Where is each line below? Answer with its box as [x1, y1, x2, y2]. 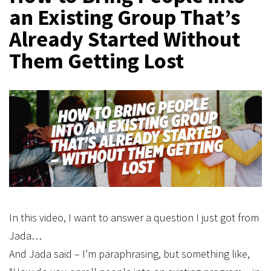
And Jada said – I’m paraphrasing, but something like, [9, 247, 250, 261]
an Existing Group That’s [9, 4, 240, 31]
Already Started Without [9, 25, 240, 53]
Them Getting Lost [9, 47, 184, 74]
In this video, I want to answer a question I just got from [9, 211, 259, 224]
